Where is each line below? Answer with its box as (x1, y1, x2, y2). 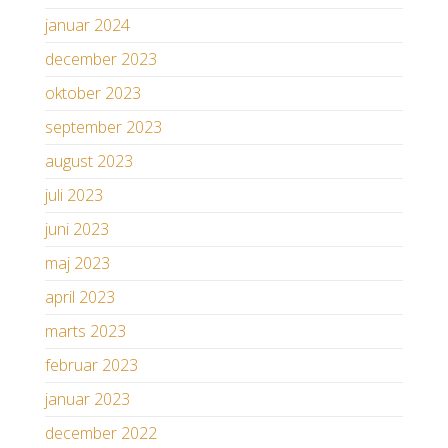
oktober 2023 (45, 82, 141, 105)
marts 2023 (45, 320, 126, 343)
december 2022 (45, 422, 157, 445)
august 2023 (45, 150, 133, 173)
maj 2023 (45, 252, 110, 275)
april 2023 (45, 286, 115, 309)
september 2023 (45, 116, 162, 139)
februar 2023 (45, 354, 138, 377)
